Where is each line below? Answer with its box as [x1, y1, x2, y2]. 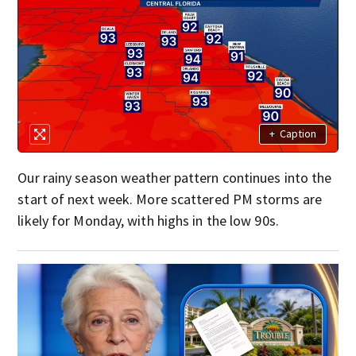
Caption [279, 126, 316, 141]
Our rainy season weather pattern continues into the [17, 168, 332, 187]
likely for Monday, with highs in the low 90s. [17, 211, 279, 230]
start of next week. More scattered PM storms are [17, 189, 323, 208]
